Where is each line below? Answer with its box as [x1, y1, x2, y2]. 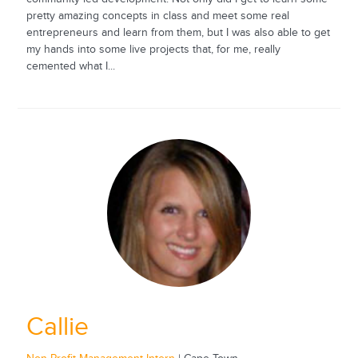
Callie [26, 312, 89, 342]
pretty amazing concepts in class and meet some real [26, 9, 289, 22]
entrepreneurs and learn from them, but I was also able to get [26, 26, 330, 39]
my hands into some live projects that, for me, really [26, 42, 280, 56]
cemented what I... [26, 59, 115, 73]
